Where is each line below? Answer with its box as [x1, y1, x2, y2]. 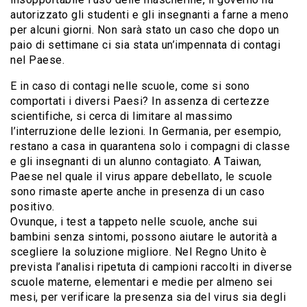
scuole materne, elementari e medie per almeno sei [10, 275, 273, 289]
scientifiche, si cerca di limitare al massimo [10, 110, 233, 123]
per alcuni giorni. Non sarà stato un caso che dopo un [10, 23, 280, 37]
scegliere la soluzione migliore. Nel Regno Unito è [10, 245, 267, 259]
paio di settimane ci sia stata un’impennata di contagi [10, 38, 280, 52]
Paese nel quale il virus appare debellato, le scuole [10, 170, 272, 184]
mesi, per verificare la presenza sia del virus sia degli [10, 291, 286, 304]
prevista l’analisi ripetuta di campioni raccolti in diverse [10, 260, 293, 274]
